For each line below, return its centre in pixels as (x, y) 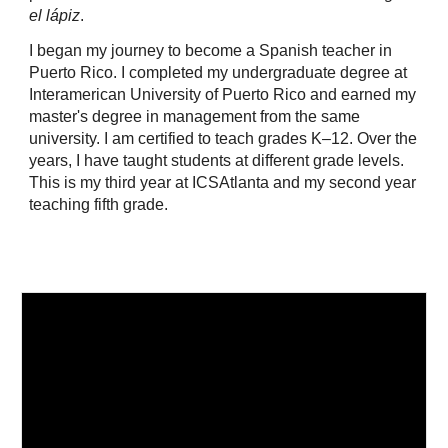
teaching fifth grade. (99, 205)
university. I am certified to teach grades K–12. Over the (223, 139)
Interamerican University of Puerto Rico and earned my (223, 95)
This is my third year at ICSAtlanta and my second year (223, 183)
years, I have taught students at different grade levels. (217, 161)
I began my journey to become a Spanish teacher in (211, 51)
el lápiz (55, 16)
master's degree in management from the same (195, 117)
